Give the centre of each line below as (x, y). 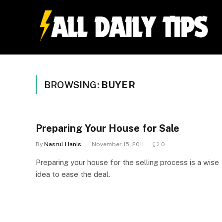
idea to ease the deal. (73, 174)
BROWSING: (73, 85)
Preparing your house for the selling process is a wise (127, 162)
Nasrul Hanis (63, 144)
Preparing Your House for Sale (108, 128)
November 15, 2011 (118, 144)
